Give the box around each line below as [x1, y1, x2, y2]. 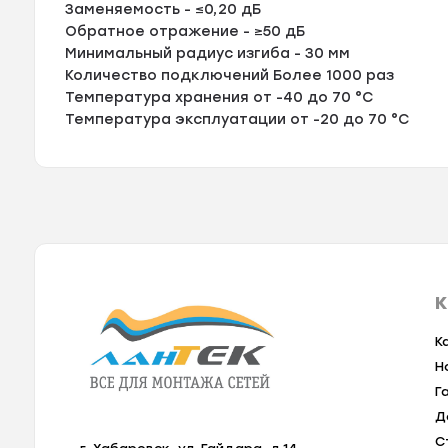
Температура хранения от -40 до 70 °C [65, 88, 374, 106]
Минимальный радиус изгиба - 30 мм [65, 44, 351, 62]
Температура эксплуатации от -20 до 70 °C [65, 110, 410, 128]
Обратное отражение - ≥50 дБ [65, 22, 306, 40]
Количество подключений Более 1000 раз [65, 66, 395, 84]
